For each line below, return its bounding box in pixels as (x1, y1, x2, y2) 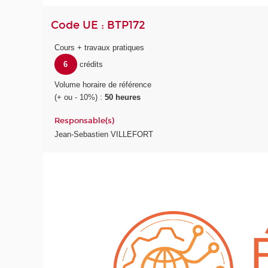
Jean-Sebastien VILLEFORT (54, 130, 154, 139)
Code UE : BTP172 (51, 19, 146, 32)
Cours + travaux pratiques (54, 42, 145, 52)
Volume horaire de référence (54, 80, 152, 90)
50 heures (105, 93, 141, 102)
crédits (79, 59, 103, 69)
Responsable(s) (54, 115, 115, 126)
